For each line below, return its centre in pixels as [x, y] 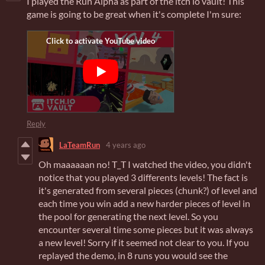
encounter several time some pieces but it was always [146, 230]
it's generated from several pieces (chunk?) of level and [148, 190]
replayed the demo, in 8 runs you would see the [133, 256]
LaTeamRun [80, 145]
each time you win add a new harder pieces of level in [144, 203]
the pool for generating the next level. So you [128, 216]
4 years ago [126, 145]
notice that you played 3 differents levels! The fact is [143, 177]
